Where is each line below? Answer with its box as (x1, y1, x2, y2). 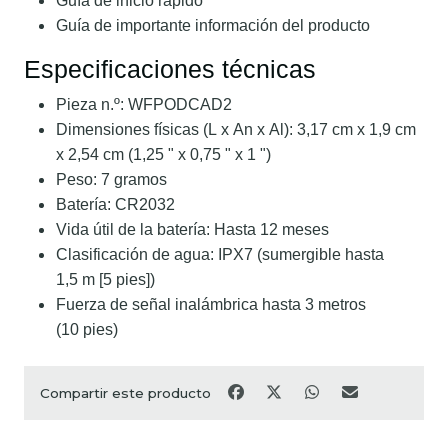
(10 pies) (56, 320, 118, 338)
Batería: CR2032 (56, 195, 175, 213)
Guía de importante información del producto (56, 16, 370, 34)
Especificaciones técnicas (24, 54, 316, 83)
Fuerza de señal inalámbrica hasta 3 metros (56, 295, 366, 313)
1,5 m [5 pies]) (56, 270, 155, 288)
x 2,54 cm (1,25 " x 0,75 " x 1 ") (56, 145, 271, 163)
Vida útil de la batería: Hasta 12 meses (56, 220, 329, 238)
